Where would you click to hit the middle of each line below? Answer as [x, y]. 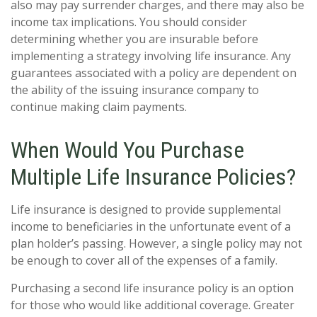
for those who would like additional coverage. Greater [152, 305]
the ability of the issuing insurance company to [135, 90]
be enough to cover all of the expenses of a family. [144, 260]
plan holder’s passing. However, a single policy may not [156, 243]
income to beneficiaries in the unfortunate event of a [151, 226]
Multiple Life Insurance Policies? [153, 177]
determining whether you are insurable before [134, 39]
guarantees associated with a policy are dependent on [154, 73]
